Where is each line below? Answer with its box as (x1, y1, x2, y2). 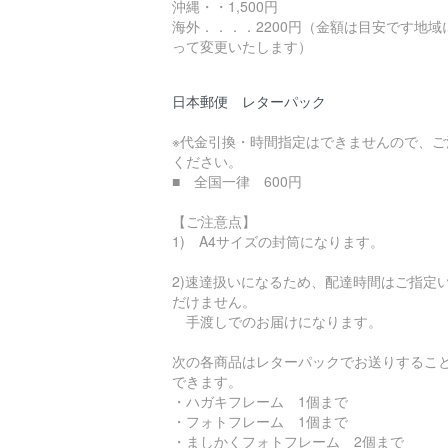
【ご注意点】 (172, 211, 256, 232)
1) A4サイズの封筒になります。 (172, 231, 384, 252)
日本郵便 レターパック (172, 91, 326, 112)
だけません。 (172, 291, 256, 312)
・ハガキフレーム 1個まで (172, 391, 348, 412)
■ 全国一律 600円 (172, 171, 302, 192)
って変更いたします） (172, 36, 312, 57)
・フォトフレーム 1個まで (172, 411, 348, 432)
